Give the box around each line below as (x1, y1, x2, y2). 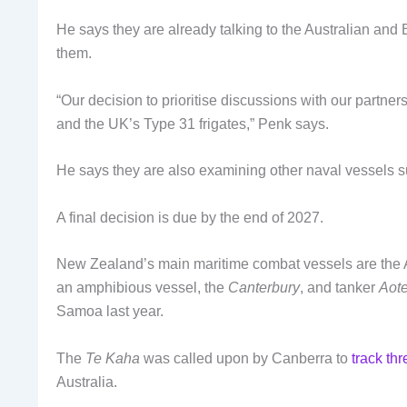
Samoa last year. (56, 303, 164, 320)
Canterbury (228, 280, 300, 296)
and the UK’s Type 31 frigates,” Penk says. (56, 115, 329, 132)
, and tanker (300, 280, 379, 296)
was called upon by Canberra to (140, 350, 352, 366)
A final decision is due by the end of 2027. (56, 209, 323, 225)
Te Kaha (85, 350, 140, 366)
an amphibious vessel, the (56, 280, 228, 296)
